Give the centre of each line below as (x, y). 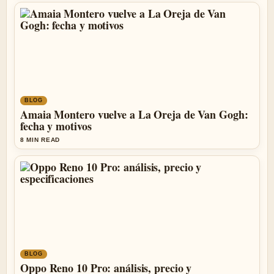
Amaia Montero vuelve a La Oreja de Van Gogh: (134, 114)
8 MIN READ (40, 140)
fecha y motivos (56, 126)
